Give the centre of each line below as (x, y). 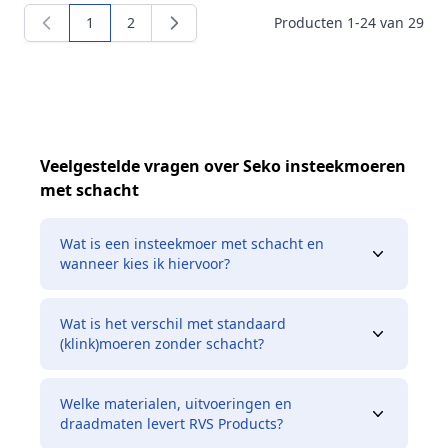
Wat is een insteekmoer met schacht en (192, 244)
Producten (310, 23)
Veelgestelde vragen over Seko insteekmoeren (223, 166)
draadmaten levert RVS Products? (171, 424)
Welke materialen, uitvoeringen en (176, 404)
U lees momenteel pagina (171, 31)
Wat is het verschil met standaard (173, 324)
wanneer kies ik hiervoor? (145, 264)
